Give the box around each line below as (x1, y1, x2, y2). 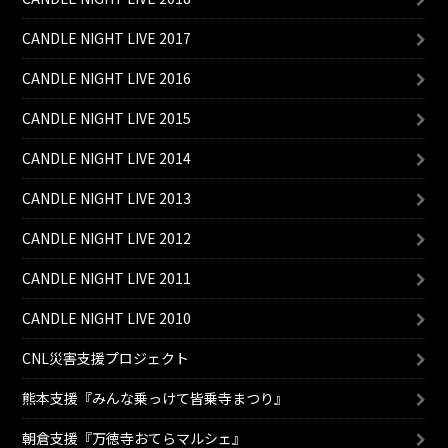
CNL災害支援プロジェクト (22, 348, 190, 369)
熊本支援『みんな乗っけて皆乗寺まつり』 (22, 388, 289, 409)
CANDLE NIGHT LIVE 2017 (22, 28, 192, 49)
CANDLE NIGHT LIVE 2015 (22, 108, 192, 129)
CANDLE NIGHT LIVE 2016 (22, 68, 192, 89)
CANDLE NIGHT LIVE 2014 (22, 148, 192, 169)
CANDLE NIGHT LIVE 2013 (22, 188, 192, 209)
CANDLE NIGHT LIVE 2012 (22, 228, 192, 249)
